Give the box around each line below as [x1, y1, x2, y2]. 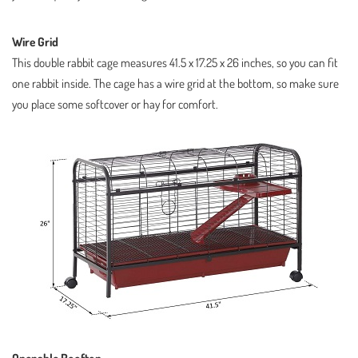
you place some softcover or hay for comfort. [12, 95, 218, 112]
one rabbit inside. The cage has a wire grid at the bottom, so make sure [12, 74, 339, 91]
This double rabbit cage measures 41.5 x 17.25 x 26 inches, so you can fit [12, 54, 338, 70]
